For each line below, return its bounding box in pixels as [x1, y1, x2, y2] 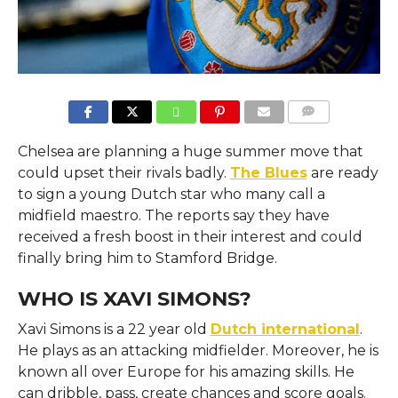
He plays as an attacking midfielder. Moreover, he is [17, 341, 378, 359]
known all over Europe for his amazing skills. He [17, 362, 354, 380]
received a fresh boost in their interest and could [17, 227, 362, 245]
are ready [306, 163, 378, 181]
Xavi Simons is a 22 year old [17, 320, 211, 338]
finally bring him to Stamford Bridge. [17, 249, 277, 267]
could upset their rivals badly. [17, 163, 230, 181]
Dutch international [210, 320, 360, 338]
